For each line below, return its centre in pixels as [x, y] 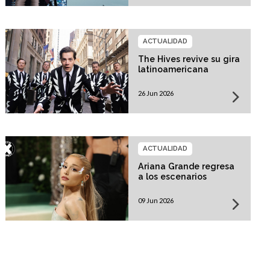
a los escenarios [172, 176]
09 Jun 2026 [155, 200]
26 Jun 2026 [155, 93]
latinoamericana [173, 69]
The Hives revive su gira [189, 59]
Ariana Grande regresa [186, 166]
